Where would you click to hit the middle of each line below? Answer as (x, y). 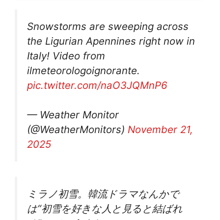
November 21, (160, 130)
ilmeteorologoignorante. (83, 70)
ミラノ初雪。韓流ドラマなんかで (103, 193)
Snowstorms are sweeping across (108, 26)
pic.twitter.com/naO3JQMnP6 (97, 85)
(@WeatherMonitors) (77, 130)
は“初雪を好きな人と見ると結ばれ (105, 208)
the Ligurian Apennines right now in (111, 41)
